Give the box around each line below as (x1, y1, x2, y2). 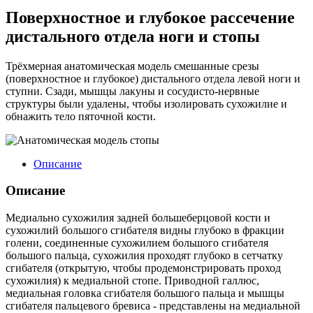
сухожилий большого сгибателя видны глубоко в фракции (6, 224, 284, 237)
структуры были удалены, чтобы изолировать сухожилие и (6, 97, 287, 110)
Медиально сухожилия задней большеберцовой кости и (6, 212, 270, 224)
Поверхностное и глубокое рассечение (6, 8, 295, 27)
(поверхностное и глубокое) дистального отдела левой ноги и (6, 72, 300, 85)
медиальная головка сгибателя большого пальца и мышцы (6, 287, 284, 300)
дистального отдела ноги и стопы (6, 27, 260, 45)
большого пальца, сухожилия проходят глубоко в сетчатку (6, 249, 283, 262)
